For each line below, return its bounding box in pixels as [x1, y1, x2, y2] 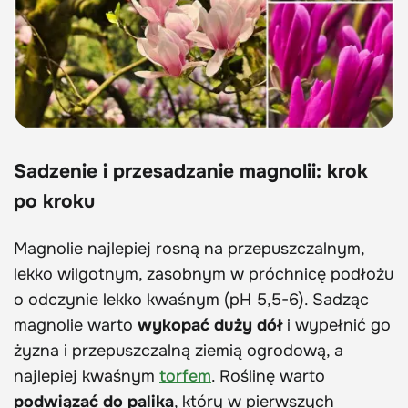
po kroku [14, 189, 95, 213]
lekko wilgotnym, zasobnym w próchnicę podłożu [14, 263, 393, 284]
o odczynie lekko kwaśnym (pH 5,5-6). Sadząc [14, 289, 369, 310]
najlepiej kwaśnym [14, 365, 159, 386]
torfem [159, 365, 211, 386]
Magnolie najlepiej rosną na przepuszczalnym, [14, 238, 364, 259]
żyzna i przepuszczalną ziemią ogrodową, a [14, 340, 343, 361]
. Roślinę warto [211, 365, 325, 386]
